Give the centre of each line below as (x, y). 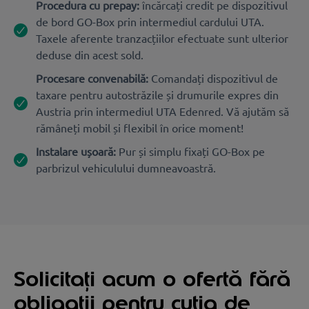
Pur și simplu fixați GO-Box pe (190, 151)
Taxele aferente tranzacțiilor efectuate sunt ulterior (162, 38)
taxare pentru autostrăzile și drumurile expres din (157, 94)
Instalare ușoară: (76, 151)
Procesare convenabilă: (93, 78)
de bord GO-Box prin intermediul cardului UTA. (150, 21)
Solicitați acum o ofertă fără (152, 278)
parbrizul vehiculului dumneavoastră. (126, 167)
